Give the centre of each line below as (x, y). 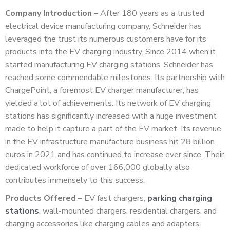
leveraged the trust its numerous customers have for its (106, 39)
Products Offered (41, 198)
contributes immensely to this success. (76, 180)
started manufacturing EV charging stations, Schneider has (109, 64)
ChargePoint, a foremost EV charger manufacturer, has (102, 90)
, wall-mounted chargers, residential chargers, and (128, 211)
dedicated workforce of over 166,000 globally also (98, 167)
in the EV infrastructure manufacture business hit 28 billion (110, 141)
